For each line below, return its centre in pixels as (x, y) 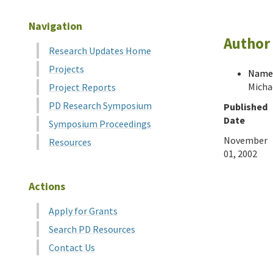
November (246, 140)
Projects (66, 69)
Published (246, 107)
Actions (47, 186)
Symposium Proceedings (100, 124)
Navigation (55, 26)
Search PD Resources (92, 229)
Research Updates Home (100, 51)
